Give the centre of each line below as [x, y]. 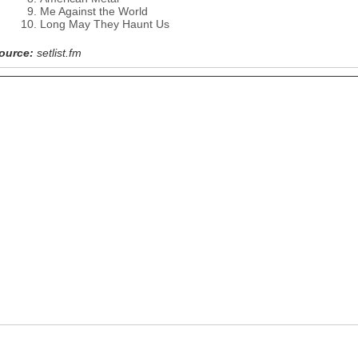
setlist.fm [59, 53]
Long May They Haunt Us [105, 24]
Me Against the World [94, 11]
